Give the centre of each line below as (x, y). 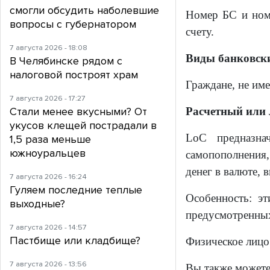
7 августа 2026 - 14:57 (48, 228)
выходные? (37, 204)
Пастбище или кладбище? (75, 241)
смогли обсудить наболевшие (84, 11)
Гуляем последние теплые (76, 190)
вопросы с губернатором (73, 24)
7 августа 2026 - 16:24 (48, 177)
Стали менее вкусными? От (78, 112)
